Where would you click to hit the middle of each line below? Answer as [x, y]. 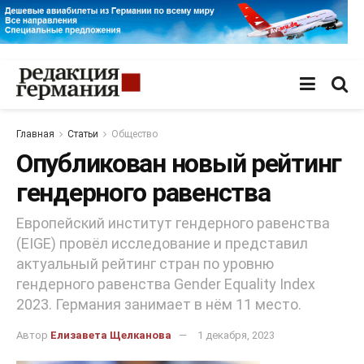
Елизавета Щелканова [111, 336]
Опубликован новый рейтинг [179, 163]
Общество [134, 134]
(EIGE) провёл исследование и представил [162, 244]
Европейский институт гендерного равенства [173, 223]
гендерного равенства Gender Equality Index [166, 284]
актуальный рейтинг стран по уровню [145, 264]
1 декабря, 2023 [236, 336]
